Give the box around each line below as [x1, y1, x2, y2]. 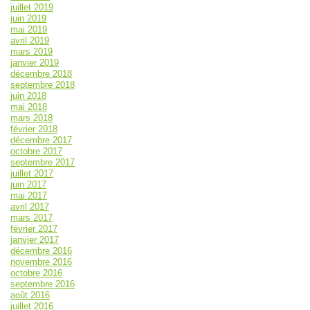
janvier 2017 [10, 235, 59, 246]
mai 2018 [10, 102, 47, 113]
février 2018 [10, 124, 57, 135]
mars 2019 [10, 46, 53, 57]
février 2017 [10, 224, 57, 235]
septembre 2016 [10, 279, 75, 290]
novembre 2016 [10, 257, 72, 268]
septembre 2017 [10, 157, 75, 168]
